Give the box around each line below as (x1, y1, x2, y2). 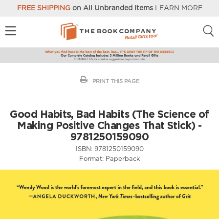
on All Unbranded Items (70, 5, 155, 12)
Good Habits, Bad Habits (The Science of (10, 108, 209, 120)
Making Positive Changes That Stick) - (17, 119, 202, 131)
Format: (79, 155, 104, 162)
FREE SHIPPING (17, 5, 70, 12)
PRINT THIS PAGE (92, 78, 139, 84)
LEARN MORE (154, 5, 202, 12)
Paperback (106, 155, 140, 162)
